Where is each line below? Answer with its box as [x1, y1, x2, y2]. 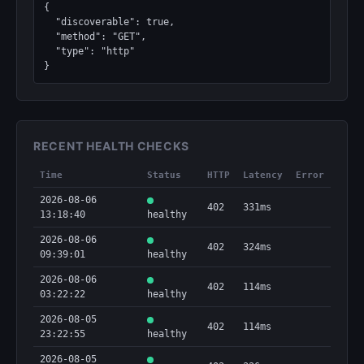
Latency [243, 170, 283, 180]
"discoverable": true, [44, 16, 55, 28]
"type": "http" [44, 45, 55, 57]
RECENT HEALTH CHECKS [33, 139, 189, 153]
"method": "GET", [44, 31, 55, 42]
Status [147, 170, 181, 180]
